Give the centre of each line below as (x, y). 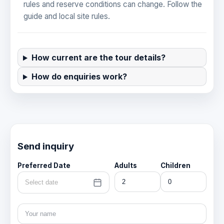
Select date (41, 182)
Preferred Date (44, 165)
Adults (126, 165)
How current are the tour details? (98, 58)
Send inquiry (46, 146)
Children (175, 165)
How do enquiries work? (79, 77)
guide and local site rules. (67, 16)
